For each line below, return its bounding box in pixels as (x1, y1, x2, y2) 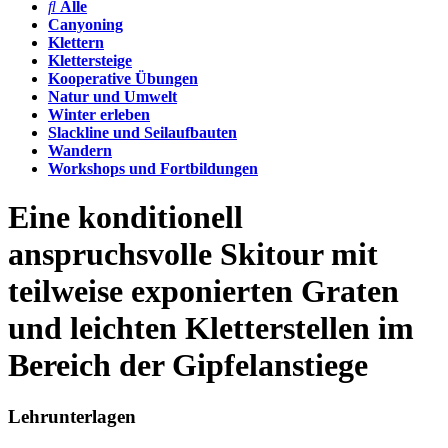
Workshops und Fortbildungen (48, 160, 258, 177)
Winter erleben (48, 106, 150, 123)
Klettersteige (48, 52, 132, 69)
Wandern (48, 142, 112, 159)
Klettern (48, 34, 104, 51)
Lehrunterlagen (8, 405, 136, 427)
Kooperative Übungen (48, 70, 198, 87)
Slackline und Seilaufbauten (48, 124, 237, 141)
